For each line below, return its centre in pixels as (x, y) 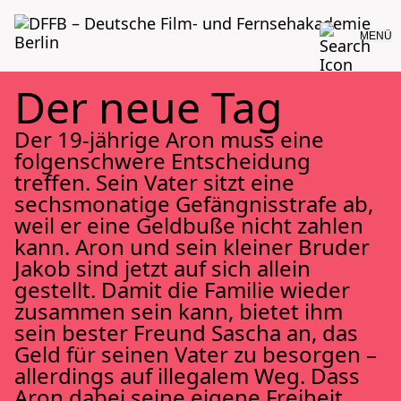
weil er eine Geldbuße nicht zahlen (189, 225)
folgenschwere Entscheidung (162, 161)
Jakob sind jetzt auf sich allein (162, 268)
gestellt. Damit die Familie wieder (182, 290)
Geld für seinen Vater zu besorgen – (196, 354)
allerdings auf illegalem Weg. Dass (187, 375)
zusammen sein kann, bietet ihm (179, 311)
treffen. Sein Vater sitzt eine (154, 182)
